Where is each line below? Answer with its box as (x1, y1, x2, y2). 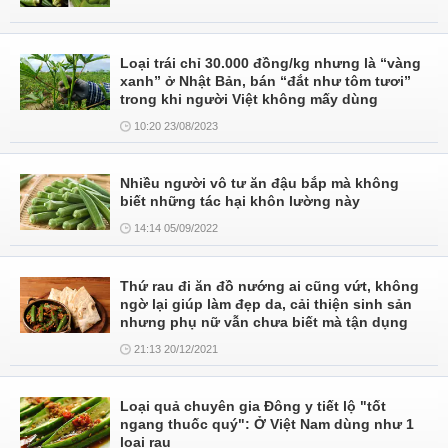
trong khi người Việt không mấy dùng (120, 91, 378, 107)
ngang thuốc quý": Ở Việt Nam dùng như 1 (120, 416, 414, 432)
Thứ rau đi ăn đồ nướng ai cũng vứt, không (120, 278, 419, 294)
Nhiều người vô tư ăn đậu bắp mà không (120, 175, 399, 191)
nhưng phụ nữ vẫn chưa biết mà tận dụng (120, 314, 408, 330)
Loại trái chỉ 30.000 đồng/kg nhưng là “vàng (120, 55, 421, 71)
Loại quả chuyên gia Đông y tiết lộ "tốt (120, 398, 386, 414)
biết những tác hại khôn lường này (120, 193, 360, 209)
